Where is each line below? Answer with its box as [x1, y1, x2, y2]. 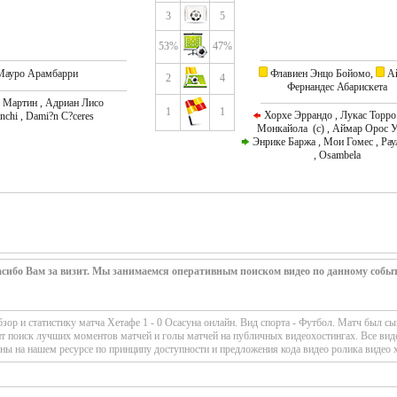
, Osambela [314, 149, 361, 161]
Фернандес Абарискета [287, 81, 387, 93]
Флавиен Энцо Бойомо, [268, 67, 376, 80]
